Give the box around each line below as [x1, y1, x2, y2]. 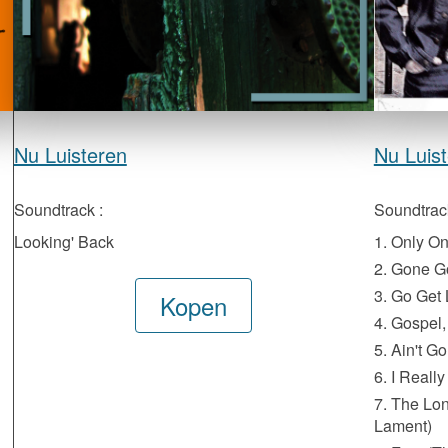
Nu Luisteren [13, 140, 127, 169]
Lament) [373, 414, 432, 437]
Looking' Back [13, 230, 114, 253]
